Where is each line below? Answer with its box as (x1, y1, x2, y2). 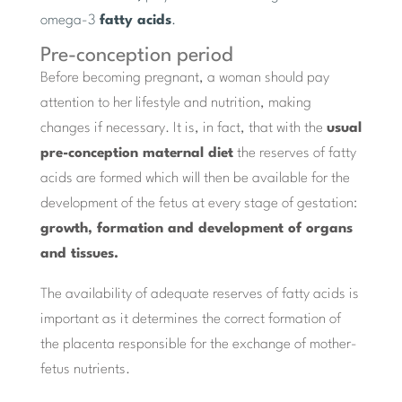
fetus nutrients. (39, 363, 130, 378)
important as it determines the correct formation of (39, 312, 341, 328)
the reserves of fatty (232, 146, 356, 162)
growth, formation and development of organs (39, 222, 353, 237)
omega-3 (39, 13, 100, 29)
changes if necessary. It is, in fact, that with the (39, 121, 327, 136)
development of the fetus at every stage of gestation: (39, 197, 357, 212)
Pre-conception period (39, 46, 233, 66)
